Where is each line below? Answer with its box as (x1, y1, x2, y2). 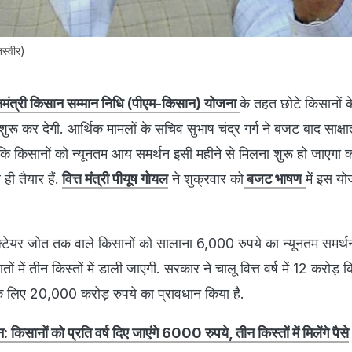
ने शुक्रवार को (168, 170, 244, 187)
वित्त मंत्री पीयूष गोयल (62, 170, 168, 187)
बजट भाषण (244, 170, 302, 187)
